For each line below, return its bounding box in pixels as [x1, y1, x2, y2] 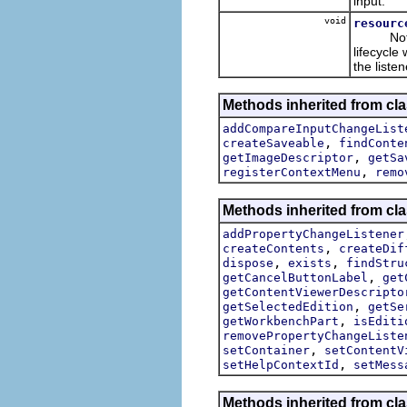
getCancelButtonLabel [223, 270, 368, 284]
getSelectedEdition [223, 299, 353, 313]
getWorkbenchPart [223, 313, 339, 328]
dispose [223, 255, 273, 270]
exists [288, 255, 332, 270]
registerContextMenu [223, 164, 361, 179]
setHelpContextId [223, 357, 339, 372]
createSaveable [223, 135, 324, 150]
